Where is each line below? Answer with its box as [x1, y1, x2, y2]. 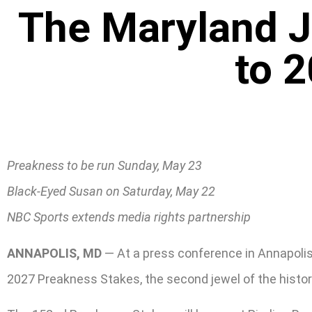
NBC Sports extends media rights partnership [7, 210, 251, 225]
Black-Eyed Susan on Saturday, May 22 [7, 184, 215, 199]
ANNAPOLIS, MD [7, 245, 102, 260]
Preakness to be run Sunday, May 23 [7, 158, 202, 173]
